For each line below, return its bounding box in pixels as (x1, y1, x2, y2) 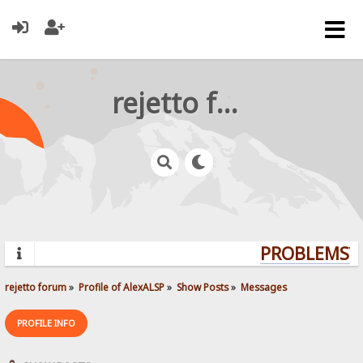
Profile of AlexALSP (79, 280, 165, 293)
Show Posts (177, 280, 229, 293)
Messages (241, 280, 288, 293)
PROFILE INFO (17, 316, 76, 329)
